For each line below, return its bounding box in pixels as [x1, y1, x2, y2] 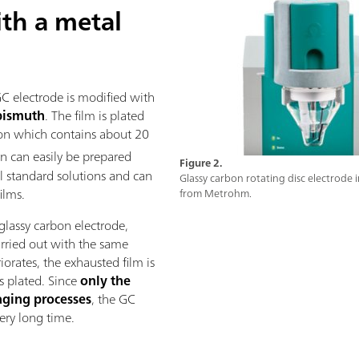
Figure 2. [179, 154, 222, 173]
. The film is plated [45, 104, 145, 127]
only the [80, 268, 131, 292]
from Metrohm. [179, 184, 252, 204]
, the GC [91, 287, 136, 310]
